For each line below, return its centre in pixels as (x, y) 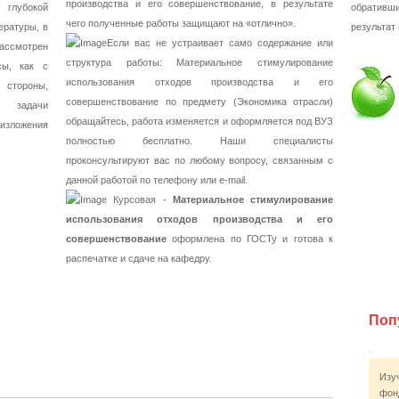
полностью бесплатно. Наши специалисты (199, 141)
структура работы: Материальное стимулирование (199, 62)
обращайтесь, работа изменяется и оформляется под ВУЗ (199, 121)
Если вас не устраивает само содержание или (220, 43)
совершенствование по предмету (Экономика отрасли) (199, 102)
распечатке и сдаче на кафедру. (139, 258)
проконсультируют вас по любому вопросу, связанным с (199, 160)
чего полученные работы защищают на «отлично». (181, 23)
